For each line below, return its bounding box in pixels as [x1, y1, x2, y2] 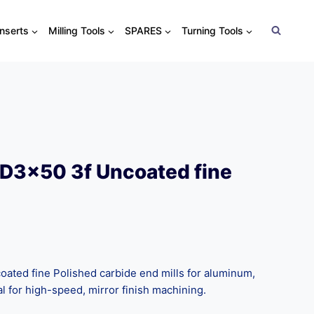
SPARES [124, 25, 162, 36]
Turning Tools [181, 25, 243, 36]
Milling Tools [48, 25, 105, 36]
